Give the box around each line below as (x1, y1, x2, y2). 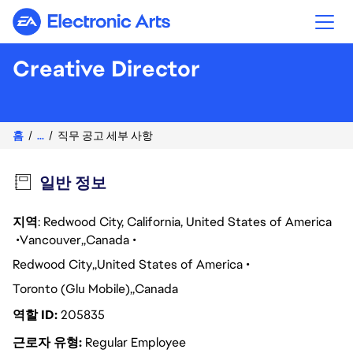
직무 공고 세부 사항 (58, 128, 153, 143)
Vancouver (20, 232, 81, 248)
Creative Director (13, 54, 200, 83)
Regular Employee (85, 334, 186, 351)
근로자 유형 (13, 334, 82, 351)
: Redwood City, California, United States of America (38, 214, 335, 230)
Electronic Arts (90, 20, 176, 36)
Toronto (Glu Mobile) (13, 281, 130, 297)
